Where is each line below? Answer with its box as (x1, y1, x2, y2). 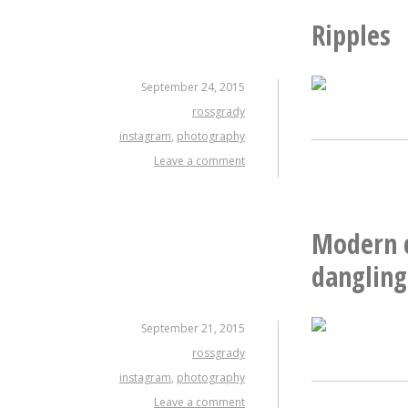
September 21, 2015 (141, 320, 245, 336)
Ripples (311, 15, 391, 54)
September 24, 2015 (141, 78, 245, 95)
